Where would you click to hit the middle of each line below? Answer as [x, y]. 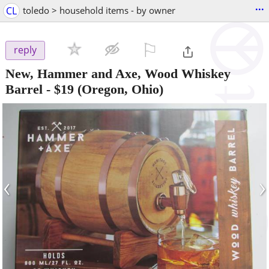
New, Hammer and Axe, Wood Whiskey [118, 73]
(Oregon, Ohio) [119, 89]
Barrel [24, 89]
